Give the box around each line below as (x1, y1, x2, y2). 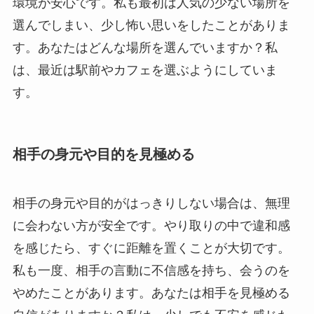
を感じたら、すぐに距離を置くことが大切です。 (12, 240, 290, 255)
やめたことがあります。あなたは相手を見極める (12, 285, 290, 300)
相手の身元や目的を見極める (12, 146, 195, 163)
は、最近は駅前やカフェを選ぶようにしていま (12, 63, 278, 78)
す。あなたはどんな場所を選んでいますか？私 (12, 41, 278, 55)
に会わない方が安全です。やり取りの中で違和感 (12, 218, 290, 233)
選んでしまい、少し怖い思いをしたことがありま (12, 18, 290, 33)
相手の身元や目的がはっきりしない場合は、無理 (12, 196, 290, 210)
